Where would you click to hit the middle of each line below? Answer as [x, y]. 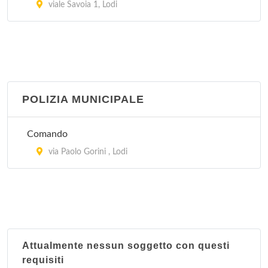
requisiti [43, 260]
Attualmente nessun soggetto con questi [126, 246]
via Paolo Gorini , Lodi [87, 152]
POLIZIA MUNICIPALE [83, 99]
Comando [47, 134]
